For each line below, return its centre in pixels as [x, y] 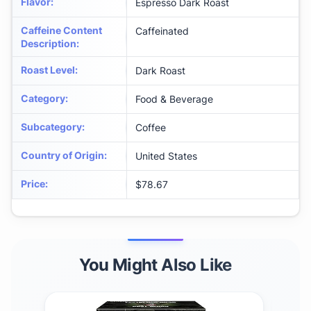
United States [166, 156]
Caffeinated [162, 31]
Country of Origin [62, 155]
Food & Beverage [174, 99]
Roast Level [48, 70]
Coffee [151, 128]
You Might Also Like [155, 265]
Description [49, 44]
